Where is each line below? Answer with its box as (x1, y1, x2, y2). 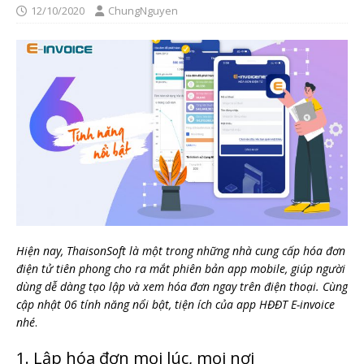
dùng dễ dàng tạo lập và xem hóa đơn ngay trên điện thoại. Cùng (16, 279, 348, 295)
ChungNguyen (108, 3, 178, 19)
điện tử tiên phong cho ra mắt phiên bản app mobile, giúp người (16, 261, 345, 277)
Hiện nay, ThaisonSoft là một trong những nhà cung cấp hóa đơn (16, 243, 345, 259)
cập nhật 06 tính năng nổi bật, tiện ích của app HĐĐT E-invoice (16, 297, 335, 313)
